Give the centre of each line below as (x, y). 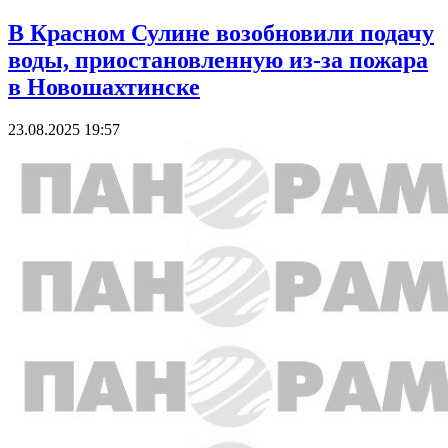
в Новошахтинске (104, 86)
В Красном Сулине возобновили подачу (221, 32)
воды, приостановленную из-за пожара (218, 59)
